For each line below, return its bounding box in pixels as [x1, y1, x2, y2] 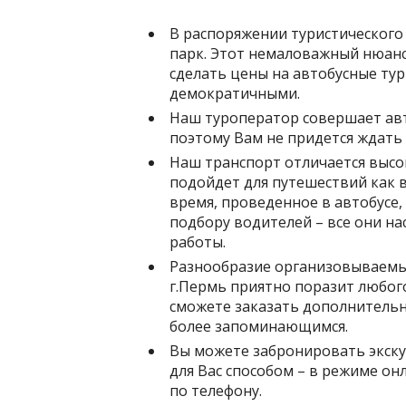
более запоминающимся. [169, 316, 348, 336]
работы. [169, 232, 226, 252]
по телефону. [169, 381, 262, 401]
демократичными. [169, 83, 300, 103]
